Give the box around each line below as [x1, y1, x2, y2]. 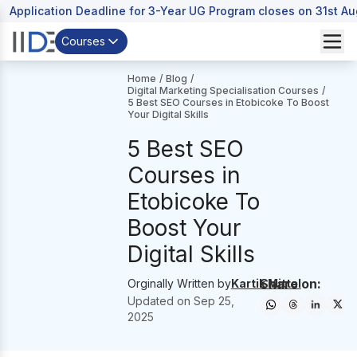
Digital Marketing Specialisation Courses [127, 84, 319, 96]
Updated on [127, 294, 194, 308]
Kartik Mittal [230, 277, 301, 290]
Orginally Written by [127, 277, 231, 290]
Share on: [259, 276, 321, 292]
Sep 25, [193, 294, 234, 308]
